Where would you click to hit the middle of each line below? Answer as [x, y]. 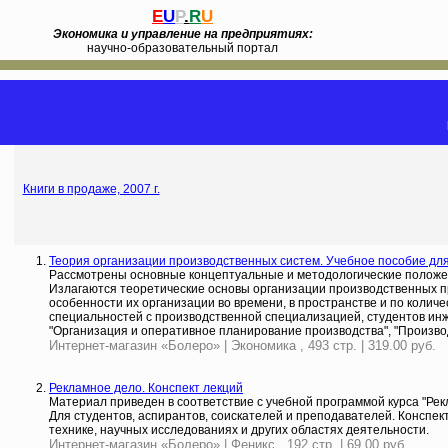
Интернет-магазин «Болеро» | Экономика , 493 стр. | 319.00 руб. [242, 345]
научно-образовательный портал [182, 48]
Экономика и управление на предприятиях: [182, 34]
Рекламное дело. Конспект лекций [146, 388]
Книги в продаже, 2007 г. [91, 189]
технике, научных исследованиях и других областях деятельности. [239, 430]
